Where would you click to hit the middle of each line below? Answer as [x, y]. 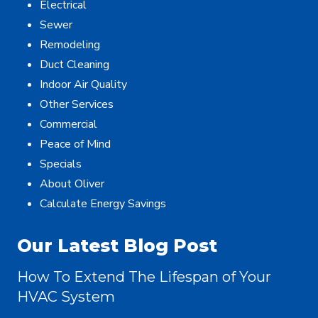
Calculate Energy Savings [103, 204]
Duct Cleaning [75, 65]
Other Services [77, 105]
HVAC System [66, 297]
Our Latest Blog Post [117, 246]
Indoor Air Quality [83, 85]
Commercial [68, 125]
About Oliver [72, 184]
